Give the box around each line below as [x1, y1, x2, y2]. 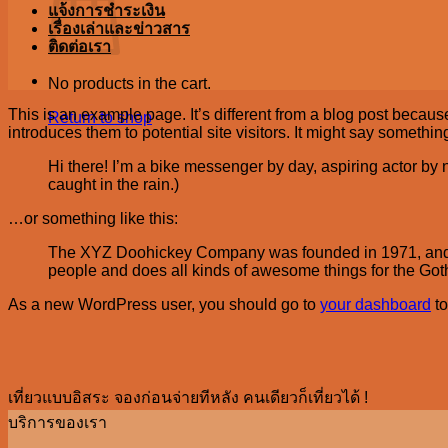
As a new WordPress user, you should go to [8, 296, 320, 313]
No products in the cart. [48, 75, 211, 93]
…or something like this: [8, 210, 178, 227]
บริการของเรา [8, 414, 107, 431]
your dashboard [320, 296, 431, 313]
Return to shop [48, 109, 152, 127]
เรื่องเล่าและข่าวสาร [48, 20, 190, 37]
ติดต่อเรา [48, 38, 111, 55]
